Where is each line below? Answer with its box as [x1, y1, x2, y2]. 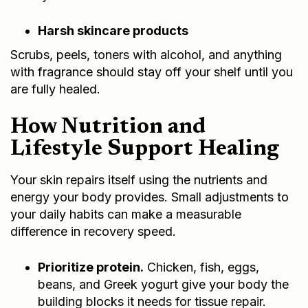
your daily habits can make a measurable [10, 206, 241, 221]
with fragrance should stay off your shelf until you [10, 64, 293, 79]
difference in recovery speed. [10, 223, 176, 239]
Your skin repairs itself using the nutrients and [10, 172, 267, 187]
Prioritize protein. [38, 259, 144, 274]
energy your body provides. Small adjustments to [10, 189, 289, 204]
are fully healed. [10, 81, 100, 96]
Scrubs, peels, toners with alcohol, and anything [10, 47, 282, 62]
